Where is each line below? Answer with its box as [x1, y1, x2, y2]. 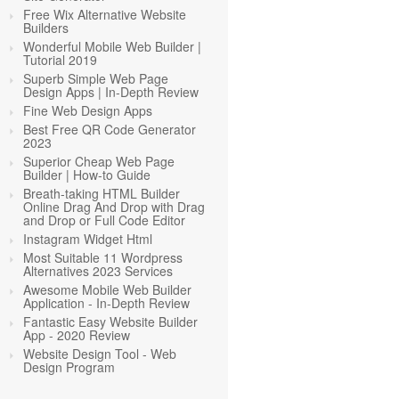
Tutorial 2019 [23, 51, 97, 69]
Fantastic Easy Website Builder [23, 313, 198, 330]
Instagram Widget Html [23, 230, 152, 248]
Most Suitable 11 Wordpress [23, 248, 183, 266]
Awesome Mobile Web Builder [23, 281, 191, 298]
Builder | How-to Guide [23, 166, 151, 183]
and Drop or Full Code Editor [23, 211, 185, 229]
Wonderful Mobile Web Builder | [23, 37, 201, 55]
